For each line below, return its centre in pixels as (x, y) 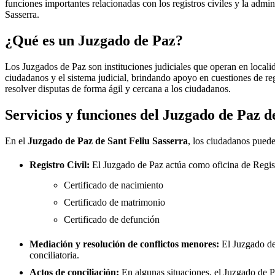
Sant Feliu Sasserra (148, 141)
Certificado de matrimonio (114, 203)
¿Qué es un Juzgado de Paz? (94, 40)
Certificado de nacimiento (114, 185)
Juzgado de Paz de (66, 141)
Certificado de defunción (112, 220)
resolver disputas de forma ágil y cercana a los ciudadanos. (118, 88)
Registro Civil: (60, 165)
